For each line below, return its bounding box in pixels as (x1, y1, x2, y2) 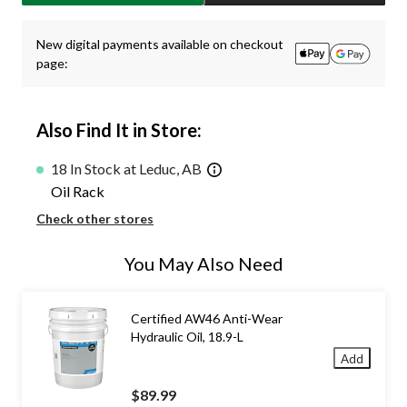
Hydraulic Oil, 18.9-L (131, 328, 243, 344)
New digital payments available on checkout (36, 36, 283, 53)
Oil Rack (51, 182, 104, 200)
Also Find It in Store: (36, 119, 202, 142)
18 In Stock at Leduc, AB (51, 160, 202, 178)
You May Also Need (124, 252, 283, 274)
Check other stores (36, 210, 154, 226)
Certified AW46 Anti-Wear (131, 310, 283, 326)
